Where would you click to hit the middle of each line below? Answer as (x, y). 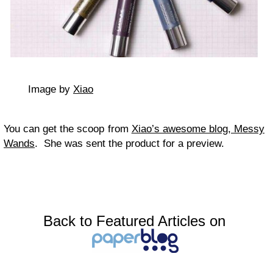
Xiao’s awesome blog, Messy (198, 129)
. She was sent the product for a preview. (129, 144)
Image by (51, 90)
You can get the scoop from (68, 129)
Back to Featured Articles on (134, 221)
